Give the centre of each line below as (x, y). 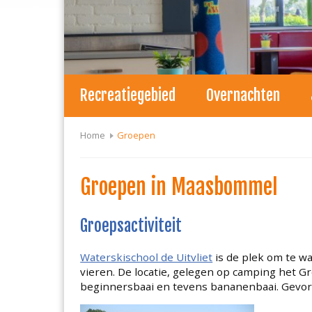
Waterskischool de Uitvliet (147, 257)
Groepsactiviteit (131, 226)
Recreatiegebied (128, 95)
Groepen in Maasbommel (179, 187)
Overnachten (243, 95)
